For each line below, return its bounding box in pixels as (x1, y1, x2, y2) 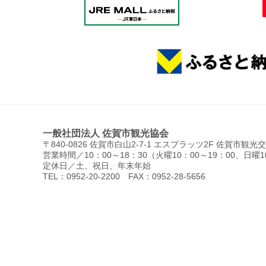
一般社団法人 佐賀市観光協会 (43, 128, 169, 139)
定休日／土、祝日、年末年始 (43, 161, 151, 171)
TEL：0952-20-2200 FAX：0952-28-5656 (43, 172, 205, 182)
